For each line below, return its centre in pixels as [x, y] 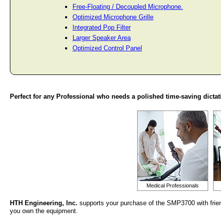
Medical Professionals [172, 185]
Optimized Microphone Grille [113, 17]
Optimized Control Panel [107, 48]
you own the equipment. [44, 211]
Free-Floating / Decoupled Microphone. [128, 7]
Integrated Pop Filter [101, 27]
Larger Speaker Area [101, 38]
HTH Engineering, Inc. [44, 203]
